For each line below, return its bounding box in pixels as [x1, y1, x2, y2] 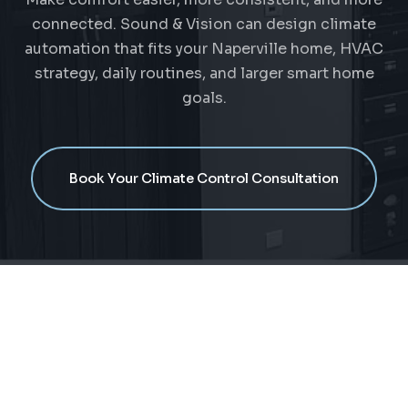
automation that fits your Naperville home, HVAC [25, 39, 383, 59]
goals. [181, 88, 227, 108]
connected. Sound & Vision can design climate [32, 15, 376, 35]
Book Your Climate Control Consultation [69, 170, 339, 188]
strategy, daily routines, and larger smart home [34, 64, 374, 84]
